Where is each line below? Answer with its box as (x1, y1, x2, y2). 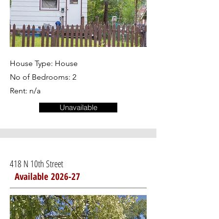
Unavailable (59, 103, 97, 112)
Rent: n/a (10, 86, 41, 95)
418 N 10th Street (10, 157, 129, 170)
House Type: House (10, 59, 78, 68)
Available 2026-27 (15, 170, 80, 183)
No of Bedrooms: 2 (10, 72, 76, 82)
